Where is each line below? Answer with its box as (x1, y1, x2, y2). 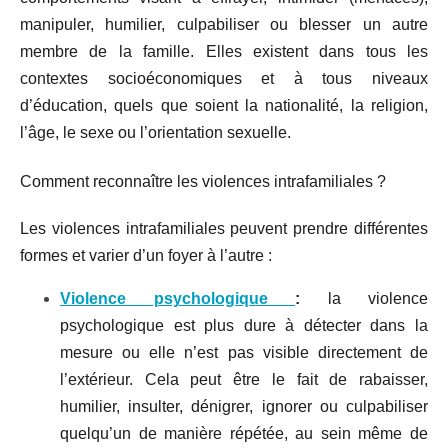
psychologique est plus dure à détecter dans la (60, 316, 428, 334)
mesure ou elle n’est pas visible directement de (60, 343, 428, 361)
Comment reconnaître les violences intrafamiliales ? (20, 173, 386, 191)
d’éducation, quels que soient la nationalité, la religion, (20, 97, 428, 115)
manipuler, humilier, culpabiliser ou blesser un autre (20, 16, 428, 34)
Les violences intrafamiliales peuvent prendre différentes (20, 219, 428, 237)
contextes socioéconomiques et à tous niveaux (20, 70, 428, 88)
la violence (300, 289, 428, 307)
